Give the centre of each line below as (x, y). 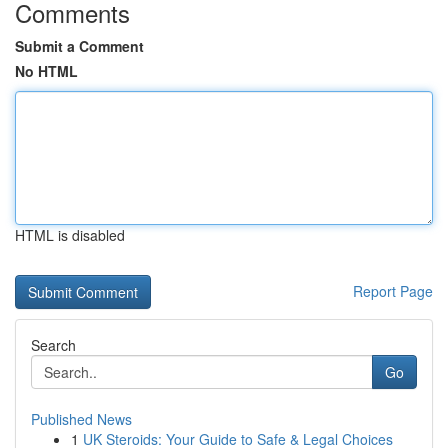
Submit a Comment (79, 46)
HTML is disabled (70, 235)
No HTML (46, 71)
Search (53, 345)
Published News (81, 419)
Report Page (393, 291)
